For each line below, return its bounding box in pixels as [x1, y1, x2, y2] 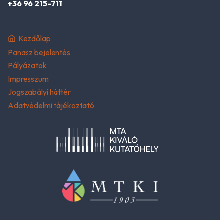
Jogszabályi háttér [8, 87, 71, 97]
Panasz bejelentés [8, 47, 70, 57]
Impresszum [8, 74, 49, 84]
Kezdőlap [18, 33, 51, 44]
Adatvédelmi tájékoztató [8, 100, 94, 110]
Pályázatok [8, 60, 47, 70]
